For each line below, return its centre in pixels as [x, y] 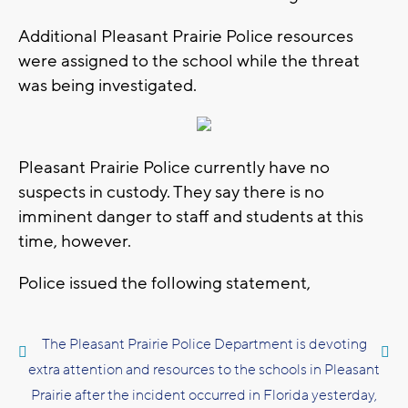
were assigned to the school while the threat [189, 61]
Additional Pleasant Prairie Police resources [186, 37]
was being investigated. [107, 86]
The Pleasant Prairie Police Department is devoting [204, 345]
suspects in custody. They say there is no [171, 193]
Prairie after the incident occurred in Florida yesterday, [204, 396]
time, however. [75, 242]
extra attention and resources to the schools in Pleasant [204, 370]
